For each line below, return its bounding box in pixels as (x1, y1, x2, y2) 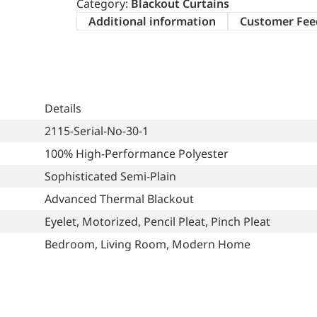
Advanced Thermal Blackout (45, 190, 194, 207)
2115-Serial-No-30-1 (45, 122, 149, 139)
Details (45, 100, 81, 116)
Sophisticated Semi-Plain (45, 168, 176, 184)
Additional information (88, 13, 216, 29)
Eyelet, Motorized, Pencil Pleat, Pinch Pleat (45, 213, 270, 229)
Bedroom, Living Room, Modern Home (45, 236, 250, 252)
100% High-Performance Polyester (45, 145, 229, 161)
